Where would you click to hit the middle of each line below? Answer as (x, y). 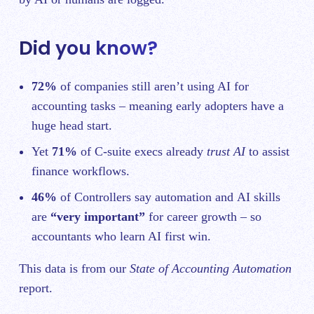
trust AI (226, 151)
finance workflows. (81, 171)
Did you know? (88, 48)
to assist (267, 151)
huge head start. (72, 125)
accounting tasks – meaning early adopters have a (158, 105)
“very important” (98, 216)
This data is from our (74, 268)
